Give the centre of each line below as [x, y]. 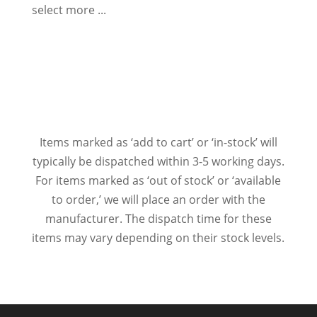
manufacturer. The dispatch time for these [158, 218]
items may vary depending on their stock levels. [158, 237]
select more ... [69, 10]
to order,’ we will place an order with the [158, 199]
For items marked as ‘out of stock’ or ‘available [158, 180]
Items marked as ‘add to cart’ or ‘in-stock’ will [158, 142]
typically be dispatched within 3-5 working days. [158, 161]
